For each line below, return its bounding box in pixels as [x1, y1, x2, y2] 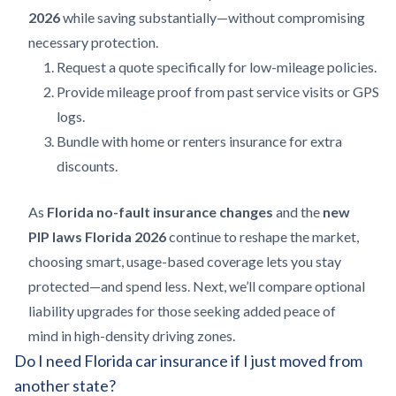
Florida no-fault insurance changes [47, 203, 273, 220]
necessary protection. [28, 34, 158, 50]
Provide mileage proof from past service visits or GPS [57, 83, 379, 100]
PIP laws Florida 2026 [28, 228, 166, 245]
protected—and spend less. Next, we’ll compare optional [28, 278, 365, 294]
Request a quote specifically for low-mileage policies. [57, 58, 377, 75]
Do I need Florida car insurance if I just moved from [14, 351, 362, 370]
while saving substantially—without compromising [60, 9, 365, 26]
